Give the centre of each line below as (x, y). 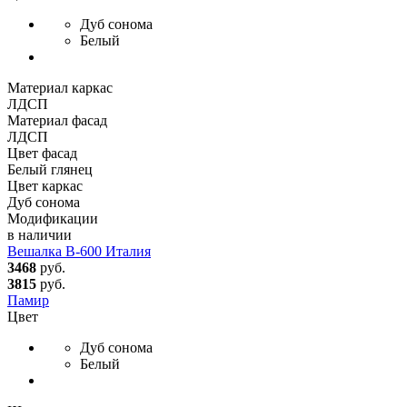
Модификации (53, 218)
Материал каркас (60, 87)
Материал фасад (57, 120)
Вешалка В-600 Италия (79, 251)
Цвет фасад (42, 153)
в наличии (40, 234)
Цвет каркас (45, 185)
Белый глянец (50, 169)
